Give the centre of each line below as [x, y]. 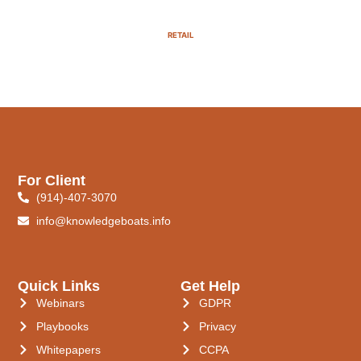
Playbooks [62, 326]
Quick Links [59, 286]
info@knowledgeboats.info [103, 220]
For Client [52, 180]
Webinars [60, 303]
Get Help [210, 286]
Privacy [217, 326]
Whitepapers [68, 349]
